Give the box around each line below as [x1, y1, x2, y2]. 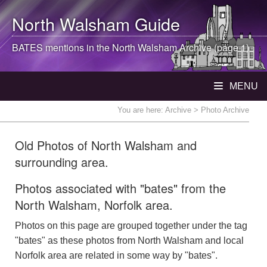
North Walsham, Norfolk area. [15, 196, 173, 213]
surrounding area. [15, 153, 108, 170]
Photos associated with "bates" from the [15, 179, 226, 197]
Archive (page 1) [177, 41, 249, 54]
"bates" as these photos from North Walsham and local [15, 235, 244, 246]
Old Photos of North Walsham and [15, 136, 197, 154]
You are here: [117, 105, 165, 114]
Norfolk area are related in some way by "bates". [15, 250, 218, 260]
